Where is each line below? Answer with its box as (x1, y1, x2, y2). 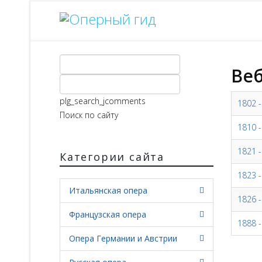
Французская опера (69, 209, 146, 220)
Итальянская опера (69, 185, 147, 196)
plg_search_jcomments (60, 95, 146, 106)
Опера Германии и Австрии (69, 233, 177, 244)
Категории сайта (60, 150, 164, 164)
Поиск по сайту (60, 109, 118, 120)
